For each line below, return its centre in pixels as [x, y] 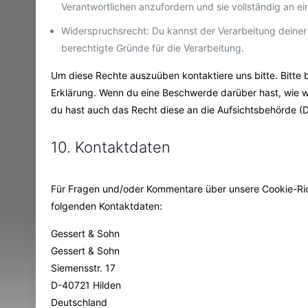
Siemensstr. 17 [84, 267]
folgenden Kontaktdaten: [107, 206]
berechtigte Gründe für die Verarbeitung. [153, 47]
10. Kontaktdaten [111, 147]
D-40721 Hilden [86, 285]
